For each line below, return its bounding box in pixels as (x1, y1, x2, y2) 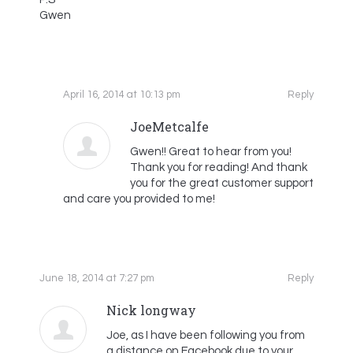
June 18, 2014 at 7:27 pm (39, 273, 154, 284)
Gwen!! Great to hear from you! (130, 146, 292, 158)
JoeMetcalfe (130, 118, 209, 135)
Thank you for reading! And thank (130, 162, 307, 173)
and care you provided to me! (63, 193, 215, 205)
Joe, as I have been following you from (106, 329, 305, 341)
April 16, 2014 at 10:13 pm (63, 89, 180, 100)
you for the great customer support (130, 177, 314, 189)
